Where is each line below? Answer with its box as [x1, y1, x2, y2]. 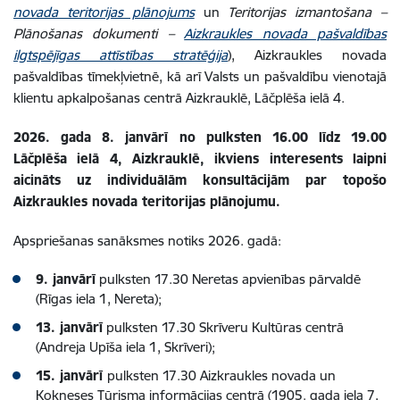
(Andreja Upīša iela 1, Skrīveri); [36, 338, 215, 355]
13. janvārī [36, 319, 103, 336]
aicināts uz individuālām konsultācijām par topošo [13, 171, 387, 188]
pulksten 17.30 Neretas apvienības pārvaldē [96, 271, 361, 287]
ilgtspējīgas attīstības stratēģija [13, 46, 228, 63]
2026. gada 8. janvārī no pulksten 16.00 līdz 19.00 [13, 129, 387, 146]
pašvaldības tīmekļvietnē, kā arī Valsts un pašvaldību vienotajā [13, 68, 387, 85]
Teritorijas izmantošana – [228, 4, 387, 21]
